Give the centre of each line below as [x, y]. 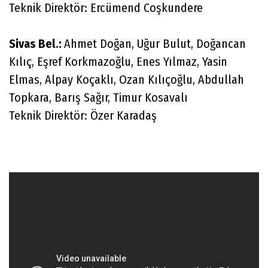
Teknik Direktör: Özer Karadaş [83, 115]
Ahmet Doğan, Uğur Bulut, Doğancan [155, 43]
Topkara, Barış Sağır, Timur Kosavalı [98, 97]
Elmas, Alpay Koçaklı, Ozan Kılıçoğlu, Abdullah [127, 79]
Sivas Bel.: [36, 43]
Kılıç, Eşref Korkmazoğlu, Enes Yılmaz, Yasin [118, 61]
